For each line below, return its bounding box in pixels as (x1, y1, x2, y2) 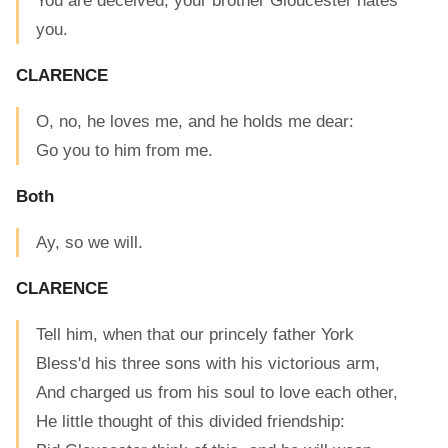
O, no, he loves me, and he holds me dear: (36, 112, 354, 132)
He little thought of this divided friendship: (36, 412, 345, 432)
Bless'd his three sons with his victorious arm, (36, 354, 380, 374)
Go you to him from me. (36, 141, 213, 161)
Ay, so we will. (36, 233, 143, 253)
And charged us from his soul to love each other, (36, 383, 398, 403)
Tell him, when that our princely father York (36, 325, 354, 345)
